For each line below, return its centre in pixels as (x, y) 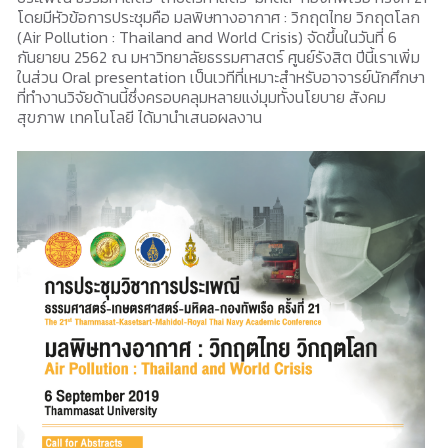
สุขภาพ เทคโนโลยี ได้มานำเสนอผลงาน (139, 117)
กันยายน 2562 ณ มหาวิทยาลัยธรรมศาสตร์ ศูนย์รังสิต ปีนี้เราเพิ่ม (218, 57)
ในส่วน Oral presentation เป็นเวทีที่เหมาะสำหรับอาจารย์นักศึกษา (221, 77)
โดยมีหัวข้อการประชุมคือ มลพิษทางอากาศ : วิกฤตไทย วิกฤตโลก (218, 17)
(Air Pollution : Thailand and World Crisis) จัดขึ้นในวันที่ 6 (207, 37)
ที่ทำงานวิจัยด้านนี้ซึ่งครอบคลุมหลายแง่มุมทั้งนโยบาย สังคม (201, 97)
